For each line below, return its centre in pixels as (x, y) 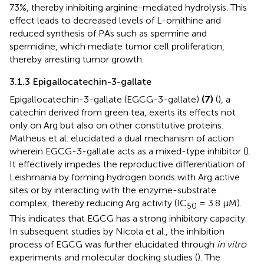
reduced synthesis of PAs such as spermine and (108, 33)
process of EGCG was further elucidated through (113, 245)
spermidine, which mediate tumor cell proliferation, (117, 46)
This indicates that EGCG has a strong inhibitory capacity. (128, 219)
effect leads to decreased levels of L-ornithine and (115, 20)
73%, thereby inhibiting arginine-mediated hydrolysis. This (128, 7)
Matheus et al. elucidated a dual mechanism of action (122, 138)
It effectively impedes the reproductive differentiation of (127, 164)
